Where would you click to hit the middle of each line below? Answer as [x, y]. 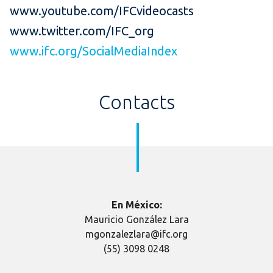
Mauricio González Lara [136, 220]
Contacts [136, 102]
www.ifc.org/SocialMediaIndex [94, 51]
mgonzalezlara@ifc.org [136, 234]
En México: [136, 205]
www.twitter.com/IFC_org [82, 31]
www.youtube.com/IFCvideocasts [102, 11]
